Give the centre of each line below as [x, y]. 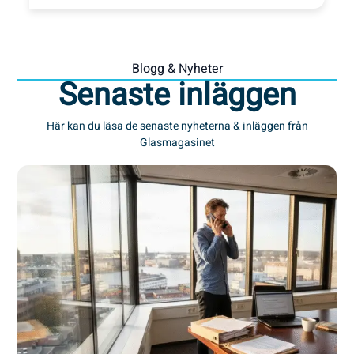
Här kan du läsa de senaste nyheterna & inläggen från [177, 126]
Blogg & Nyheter [177, 68]
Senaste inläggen [177, 95]
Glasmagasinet [177, 142]
